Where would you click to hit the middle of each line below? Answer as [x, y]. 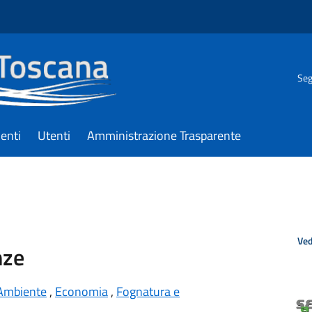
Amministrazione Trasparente [164, 135]
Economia [81, 291]
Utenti [54, 135]
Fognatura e [148, 291]
